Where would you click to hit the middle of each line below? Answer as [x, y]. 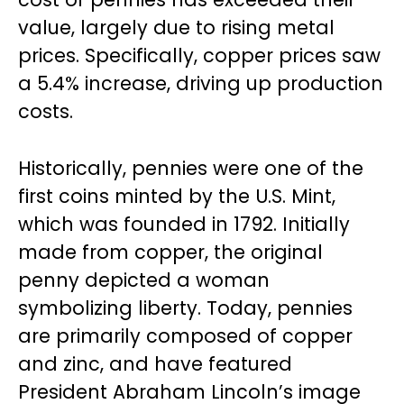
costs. [46, 111]
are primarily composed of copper [185, 336]
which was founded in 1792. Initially [184, 224]
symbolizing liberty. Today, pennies [185, 308]
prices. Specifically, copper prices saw [199, 55]
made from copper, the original [170, 252]
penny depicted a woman [144, 280]
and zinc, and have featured [155, 364]
